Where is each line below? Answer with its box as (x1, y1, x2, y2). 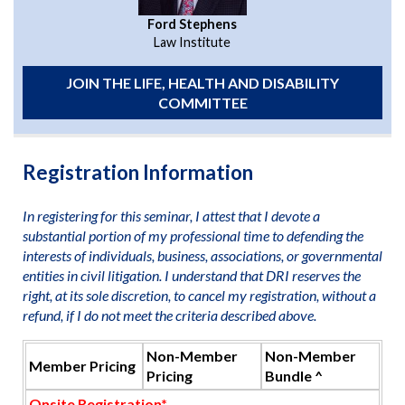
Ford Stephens (147, 16, 238, 33)
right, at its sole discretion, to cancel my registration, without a (22, 286, 376, 304)
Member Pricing (28, 357, 136, 375)
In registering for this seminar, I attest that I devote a (22, 206, 320, 224)
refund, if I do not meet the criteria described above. (22, 306, 316, 324)
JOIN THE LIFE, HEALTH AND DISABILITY (66, 73, 339, 91)
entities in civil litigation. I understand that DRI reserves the (22, 266, 361, 284)
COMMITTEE (157, 93, 248, 111)
